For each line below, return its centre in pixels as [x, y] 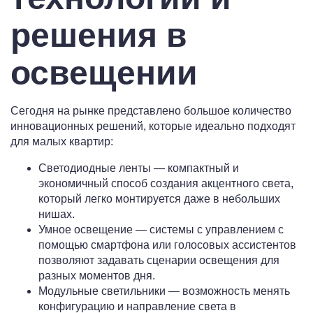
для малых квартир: [62, 142]
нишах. [57, 214]
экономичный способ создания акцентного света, [166, 184]
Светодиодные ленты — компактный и [139, 168]
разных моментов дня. [97, 276]
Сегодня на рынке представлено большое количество [151, 111]
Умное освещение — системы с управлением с [161, 230]
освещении [104, 73]
